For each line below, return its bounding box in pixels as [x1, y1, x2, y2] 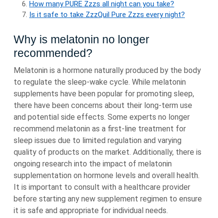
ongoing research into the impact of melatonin [14, 159, 172, 169]
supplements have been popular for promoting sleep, [14, 89, 194, 99]
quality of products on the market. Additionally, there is [14, 147, 201, 157]
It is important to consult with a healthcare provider [14, 182, 190, 192]
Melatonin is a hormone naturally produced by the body [14, 66, 201, 75]
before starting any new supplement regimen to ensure [14, 194, 202, 204]
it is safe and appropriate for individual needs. [14, 206, 168, 216]
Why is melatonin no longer [14, 33, 149, 46]
